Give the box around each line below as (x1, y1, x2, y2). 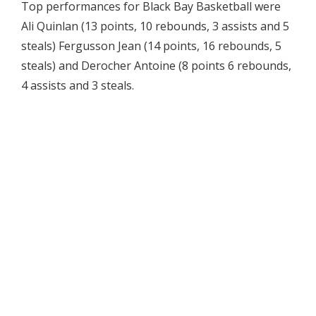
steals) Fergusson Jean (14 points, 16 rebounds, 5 (21, 37, 281, 54)
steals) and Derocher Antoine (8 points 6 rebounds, (21, 57, 291, 73)
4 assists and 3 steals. (21, 77, 134, 93)
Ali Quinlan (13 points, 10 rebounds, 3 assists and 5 (21, 18, 289, 34)
